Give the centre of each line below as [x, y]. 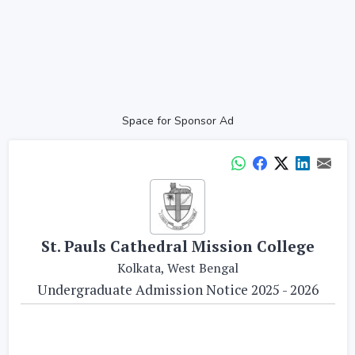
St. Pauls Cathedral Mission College [177, 246]
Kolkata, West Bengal [177, 268]
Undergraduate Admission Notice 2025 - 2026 [177, 290]
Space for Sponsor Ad [177, 120]
